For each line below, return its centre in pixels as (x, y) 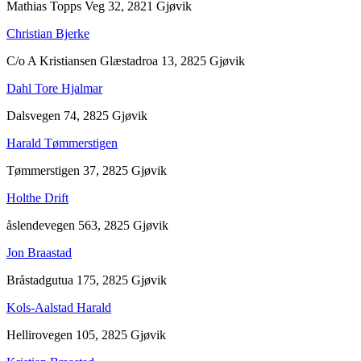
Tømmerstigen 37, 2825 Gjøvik (87, 170)
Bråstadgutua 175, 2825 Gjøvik (87, 280)
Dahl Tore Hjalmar (54, 88)
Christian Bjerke (48, 33)
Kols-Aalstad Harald (59, 307)
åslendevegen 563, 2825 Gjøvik (87, 225)
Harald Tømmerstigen (62, 143)
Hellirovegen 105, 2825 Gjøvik (86, 334)
